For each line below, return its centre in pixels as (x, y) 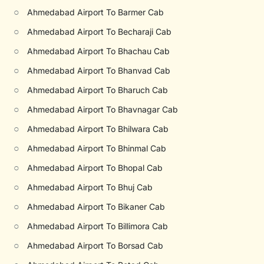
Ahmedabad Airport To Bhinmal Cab (97, 148)
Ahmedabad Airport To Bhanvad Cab (99, 70)
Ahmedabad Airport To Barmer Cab (96, 12)
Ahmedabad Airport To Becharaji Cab (100, 32)
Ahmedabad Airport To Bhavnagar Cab (103, 109)
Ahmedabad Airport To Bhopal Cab (95, 168)
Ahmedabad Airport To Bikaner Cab (96, 207)
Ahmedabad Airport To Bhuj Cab (90, 187)
